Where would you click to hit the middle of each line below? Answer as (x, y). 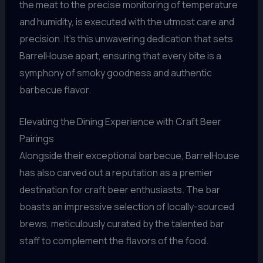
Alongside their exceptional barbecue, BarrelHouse (129, 156)
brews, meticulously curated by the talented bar (122, 224)
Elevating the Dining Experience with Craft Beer (120, 122)
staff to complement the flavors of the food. (114, 241)
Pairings (36, 139)
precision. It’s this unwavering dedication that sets (126, 38)
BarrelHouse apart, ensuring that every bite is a (120, 55)
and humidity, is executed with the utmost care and (127, 21)
